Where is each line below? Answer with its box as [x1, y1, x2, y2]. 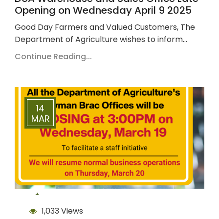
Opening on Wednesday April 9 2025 [15, 3, 192, 18]
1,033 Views [42, 205, 83, 217]
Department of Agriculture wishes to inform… [15, 34, 187, 45]
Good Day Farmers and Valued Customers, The [15, 22, 195, 33]
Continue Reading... [15, 51, 92, 63]
